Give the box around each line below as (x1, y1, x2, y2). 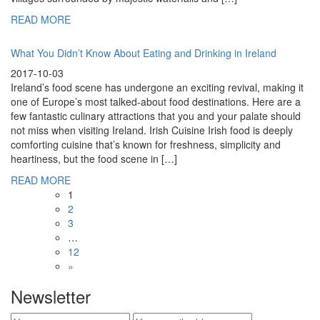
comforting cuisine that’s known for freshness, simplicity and (11, 137, 281, 152)
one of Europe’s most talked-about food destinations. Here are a (11, 94, 301, 109)
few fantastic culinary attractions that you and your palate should (11, 109, 301, 124)
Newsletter (11, 284, 91, 309)
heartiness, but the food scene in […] (11, 151, 177, 166)
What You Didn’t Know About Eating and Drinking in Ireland (11, 46, 276, 61)
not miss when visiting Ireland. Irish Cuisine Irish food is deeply (11, 123, 293, 138)
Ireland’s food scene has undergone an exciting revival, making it (11, 80, 304, 95)
